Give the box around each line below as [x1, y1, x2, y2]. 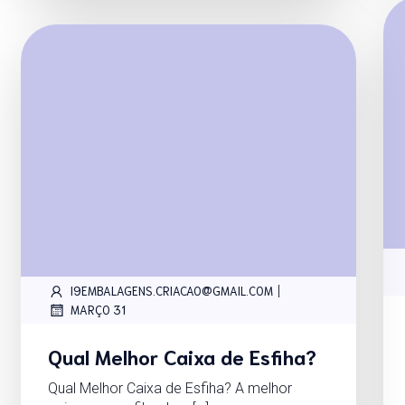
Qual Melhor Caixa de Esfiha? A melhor [47, 379, 292, 397]
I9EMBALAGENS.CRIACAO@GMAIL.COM [70, 283, 273, 299]
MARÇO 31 [70, 302, 126, 318]
